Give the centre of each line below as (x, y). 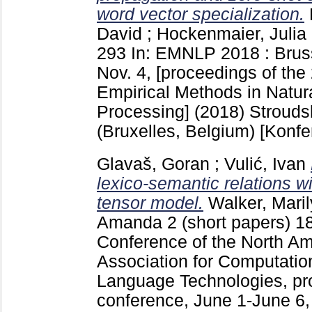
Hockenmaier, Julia (232, 34)
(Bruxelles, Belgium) (178, 132)
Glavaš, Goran (153, 164)
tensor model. (150, 203)
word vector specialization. (201, 15)
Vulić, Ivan (265, 164)
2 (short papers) (231, 223)
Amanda (130, 223)
